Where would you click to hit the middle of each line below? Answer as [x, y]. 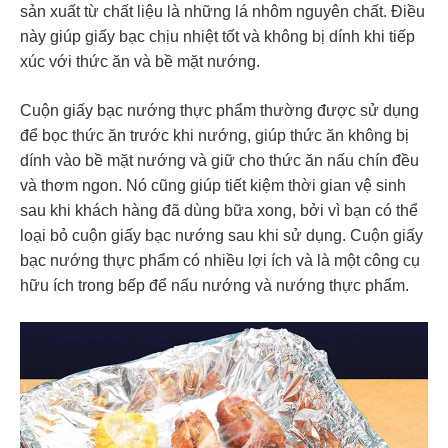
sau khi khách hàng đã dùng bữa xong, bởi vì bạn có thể [219, 210]
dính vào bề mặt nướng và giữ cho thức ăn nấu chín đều [219, 160]
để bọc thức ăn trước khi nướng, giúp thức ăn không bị [214, 135]
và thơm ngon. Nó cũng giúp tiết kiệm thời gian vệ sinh [213, 185]
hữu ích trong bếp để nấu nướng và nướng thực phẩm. [214, 285]
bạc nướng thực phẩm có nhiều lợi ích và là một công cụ [220, 260]
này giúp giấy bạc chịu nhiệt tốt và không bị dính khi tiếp [217, 36]
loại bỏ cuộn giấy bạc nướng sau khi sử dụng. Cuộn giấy [221, 235]
